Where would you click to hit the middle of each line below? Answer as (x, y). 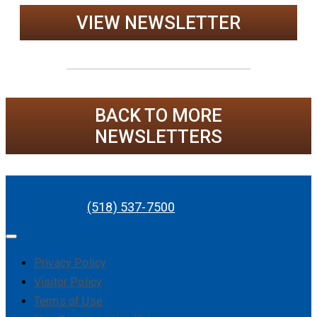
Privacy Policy (70, 263)
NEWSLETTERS (158, 137)
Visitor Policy (68, 282)
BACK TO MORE (158, 116)
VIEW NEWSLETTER (158, 23)
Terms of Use (68, 301)
